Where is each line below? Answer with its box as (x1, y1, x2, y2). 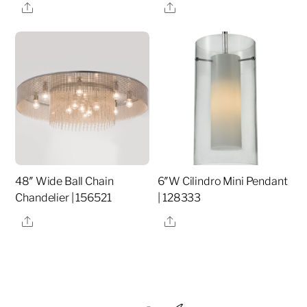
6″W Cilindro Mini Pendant (158, 174, 288, 188)
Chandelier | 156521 (15, 191, 112, 204)
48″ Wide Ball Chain (15, 174, 114, 188)
